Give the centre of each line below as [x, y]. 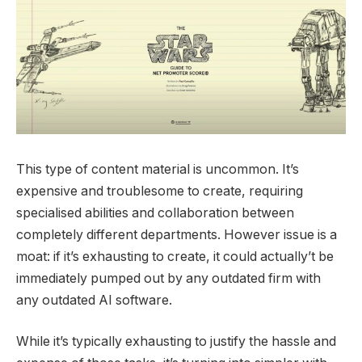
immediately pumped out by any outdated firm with [168, 278]
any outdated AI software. [94, 300]
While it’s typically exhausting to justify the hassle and [176, 342]
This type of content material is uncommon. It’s [158, 169]
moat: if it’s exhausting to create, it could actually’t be [175, 256]
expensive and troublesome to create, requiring [160, 191]
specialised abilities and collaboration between [155, 213]
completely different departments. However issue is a [177, 234]
